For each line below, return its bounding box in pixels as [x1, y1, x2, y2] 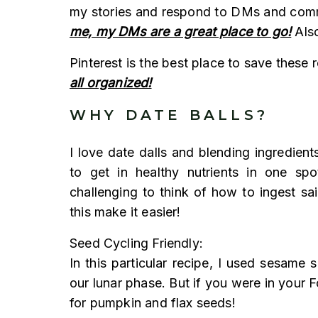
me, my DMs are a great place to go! [70, 23, 292, 39]
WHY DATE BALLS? [70, 106, 268, 124]
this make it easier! [70, 204, 181, 219]
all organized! [70, 75, 152, 90]
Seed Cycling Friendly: [70, 235, 203, 251]
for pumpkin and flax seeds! [70, 295, 236, 310]
